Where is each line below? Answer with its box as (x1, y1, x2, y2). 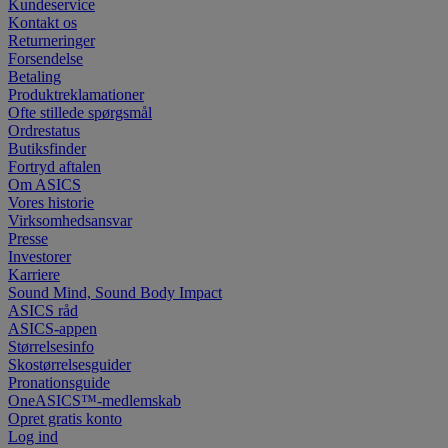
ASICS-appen (8, 320, 97, 338)
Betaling (8, 68, 61, 86)
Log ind (8, 428, 58, 446)
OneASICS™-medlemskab (8, 392, 181, 410)
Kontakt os (8, 14, 77, 32)
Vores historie (8, 194, 94, 212)
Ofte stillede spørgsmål (8, 104, 152, 122)
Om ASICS (8, 176, 81, 194)
